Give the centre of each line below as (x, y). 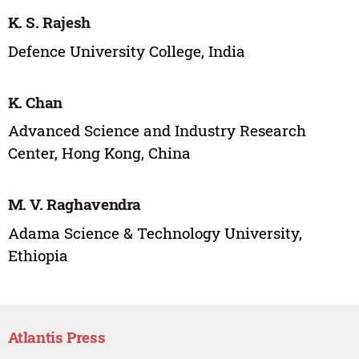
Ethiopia (38, 255)
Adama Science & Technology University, (155, 232)
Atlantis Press (56, 337)
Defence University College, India (126, 50)
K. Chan (35, 102)
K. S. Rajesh (49, 22)
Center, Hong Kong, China (99, 153)
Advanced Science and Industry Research (157, 131)
